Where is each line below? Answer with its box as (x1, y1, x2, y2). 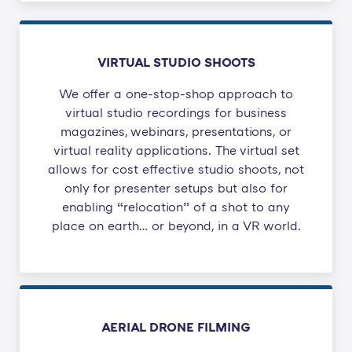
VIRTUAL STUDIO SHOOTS (97, 54, 255, 71)
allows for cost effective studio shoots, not (48, 161, 304, 178)
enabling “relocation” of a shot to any (62, 199, 290, 215)
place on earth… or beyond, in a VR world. (51, 218, 301, 234)
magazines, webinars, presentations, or (60, 123, 291, 140)
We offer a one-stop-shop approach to (59, 86, 293, 102)
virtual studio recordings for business (65, 104, 287, 121)
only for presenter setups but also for (64, 180, 288, 196)
